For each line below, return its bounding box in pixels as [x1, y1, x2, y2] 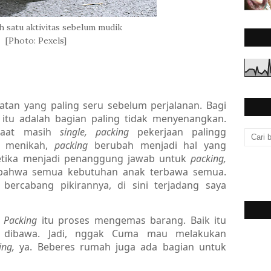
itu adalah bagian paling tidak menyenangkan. [2, 111, 226, 125]
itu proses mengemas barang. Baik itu [41, 213, 227, 227]
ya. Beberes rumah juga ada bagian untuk [19, 240, 227, 253]
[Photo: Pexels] [5, 34, 67, 46]
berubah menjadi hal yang [94, 138, 226, 152]
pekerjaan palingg [137, 125, 227, 139]
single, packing [59, 125, 137, 139]
